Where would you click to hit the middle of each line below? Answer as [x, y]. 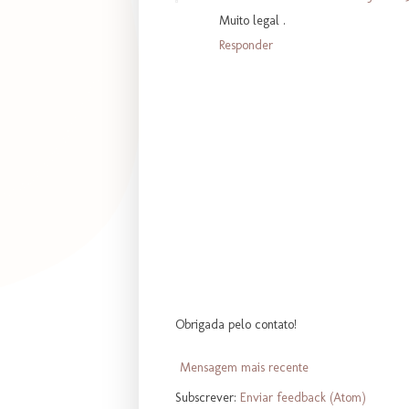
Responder [246, 45]
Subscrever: [208, 397]
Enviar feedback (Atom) [303, 397]
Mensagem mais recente [244, 367]
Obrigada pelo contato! [236, 324]
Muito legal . [252, 20]
